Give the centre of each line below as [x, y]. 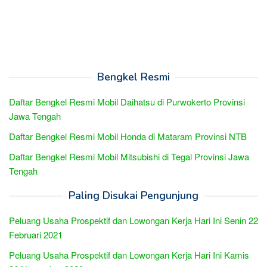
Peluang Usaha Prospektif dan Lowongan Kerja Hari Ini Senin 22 [133, 220]
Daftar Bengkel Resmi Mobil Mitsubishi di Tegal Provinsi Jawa [129, 156]
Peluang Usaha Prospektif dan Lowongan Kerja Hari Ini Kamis [129, 254]
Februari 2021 [36, 234]
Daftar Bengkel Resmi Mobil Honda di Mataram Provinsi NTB [128, 136]
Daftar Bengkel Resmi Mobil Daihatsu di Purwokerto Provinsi [127, 101]
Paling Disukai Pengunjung [133, 195]
